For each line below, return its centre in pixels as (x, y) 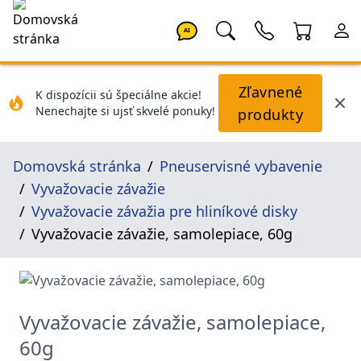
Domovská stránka (77, 166)
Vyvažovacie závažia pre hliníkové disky (164, 211)
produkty (270, 114)
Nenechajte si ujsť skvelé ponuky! (125, 111)
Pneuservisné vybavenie (241, 166)
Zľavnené (270, 92)
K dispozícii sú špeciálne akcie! (118, 95)
